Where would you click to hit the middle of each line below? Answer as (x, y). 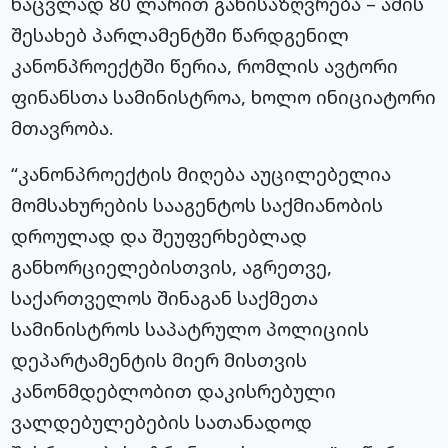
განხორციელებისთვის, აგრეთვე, (172, 267)
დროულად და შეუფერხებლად (159, 236)
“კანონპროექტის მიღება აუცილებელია (201, 174)
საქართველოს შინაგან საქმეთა (165, 298)
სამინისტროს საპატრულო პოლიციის (190, 329)
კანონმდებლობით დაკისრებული (174, 391)
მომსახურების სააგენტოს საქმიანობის (197, 205)
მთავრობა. (63, 128)
